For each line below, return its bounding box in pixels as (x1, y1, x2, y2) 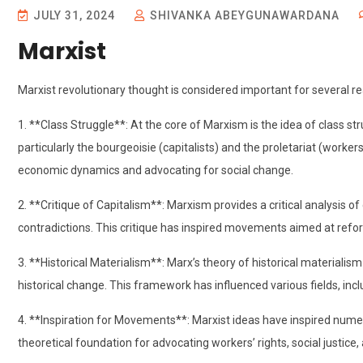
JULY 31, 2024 (30, 9, 118, 23)
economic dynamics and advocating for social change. (18, 164, 293, 177)
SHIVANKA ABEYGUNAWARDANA (147, 9, 340, 23)
